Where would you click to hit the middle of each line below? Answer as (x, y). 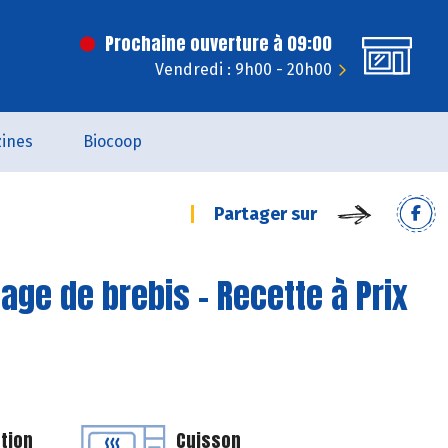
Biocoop (112, 141)
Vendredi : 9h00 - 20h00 (243, 69)
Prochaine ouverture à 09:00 (218, 43)
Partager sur (265, 214)
